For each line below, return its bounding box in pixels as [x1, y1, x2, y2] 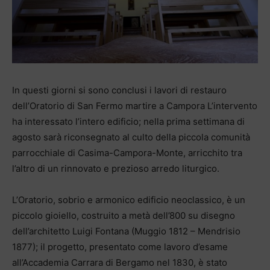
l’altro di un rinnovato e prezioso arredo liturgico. [12, 162, 219, 174]
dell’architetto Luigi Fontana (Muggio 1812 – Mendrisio [12, 225, 240, 237]
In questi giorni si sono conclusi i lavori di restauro [12, 84, 227, 96]
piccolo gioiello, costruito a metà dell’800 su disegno [12, 209, 235, 221]
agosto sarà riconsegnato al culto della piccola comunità [12, 131, 250, 143]
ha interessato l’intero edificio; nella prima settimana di [12, 115, 245, 127]
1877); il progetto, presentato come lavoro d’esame [12, 240, 228, 253]
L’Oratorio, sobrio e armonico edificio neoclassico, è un [12, 193, 245, 206]
